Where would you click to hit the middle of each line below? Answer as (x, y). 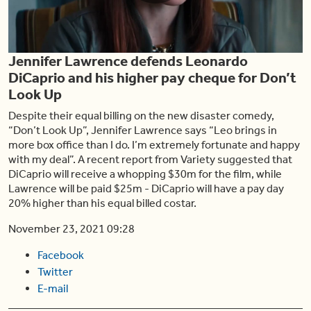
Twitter (56, 271)
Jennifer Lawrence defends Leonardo (128, 61)
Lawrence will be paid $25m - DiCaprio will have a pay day (146, 188)
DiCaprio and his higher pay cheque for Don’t (152, 77)
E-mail (53, 288)
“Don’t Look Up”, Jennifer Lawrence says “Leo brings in (143, 130)
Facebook (61, 255)
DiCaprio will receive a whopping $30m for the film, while (145, 174)
